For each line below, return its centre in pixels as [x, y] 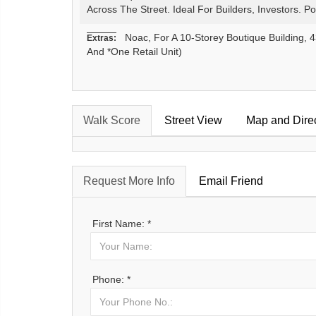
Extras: [102, 38]
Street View [193, 121]
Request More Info [129, 181]
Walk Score [112, 121]
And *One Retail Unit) [134, 52]
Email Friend [231, 181]
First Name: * [122, 224]
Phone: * [111, 280]
